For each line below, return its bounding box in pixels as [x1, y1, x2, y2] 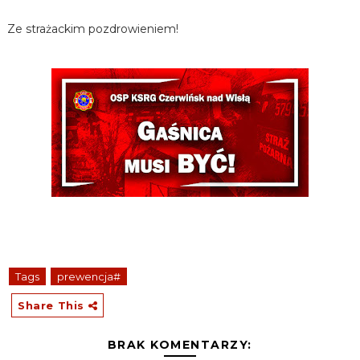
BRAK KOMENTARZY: [107, 337, 252, 352]
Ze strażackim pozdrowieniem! [6, 22, 178, 36]
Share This [17, 299, 88, 312]
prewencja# [56, 270, 121, 283]
